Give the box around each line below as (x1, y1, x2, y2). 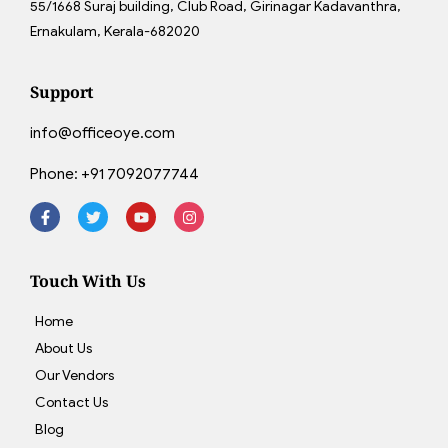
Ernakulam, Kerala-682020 (30, 23, 200, 40)
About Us (35, 339, 92, 357)
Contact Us (35, 393, 108, 411)
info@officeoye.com (30, 124, 175, 142)
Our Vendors (35, 366, 114, 384)
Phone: (30, 165, 81, 183)
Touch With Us (30, 269, 146, 292)
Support (30, 81, 94, 103)
